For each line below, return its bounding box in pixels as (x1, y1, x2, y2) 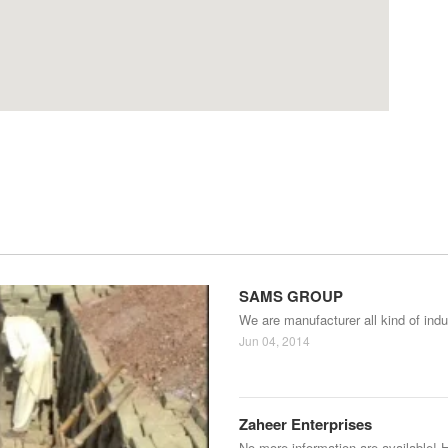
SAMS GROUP (239, 285, 343, 307)
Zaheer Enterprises (239, 413, 372, 435)
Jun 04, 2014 (239, 332, 310, 349)
